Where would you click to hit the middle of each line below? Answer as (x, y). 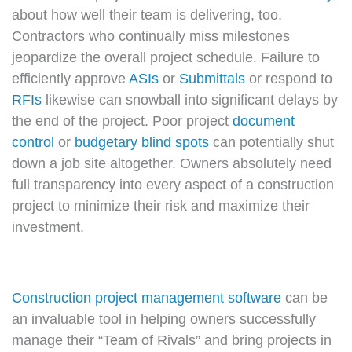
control (33, 141)
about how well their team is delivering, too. (147, 14)
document (264, 120)
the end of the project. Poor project (122, 120)
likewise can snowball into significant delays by (190, 99)
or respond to (289, 78)
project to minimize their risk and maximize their (161, 205)
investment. (48, 226)
